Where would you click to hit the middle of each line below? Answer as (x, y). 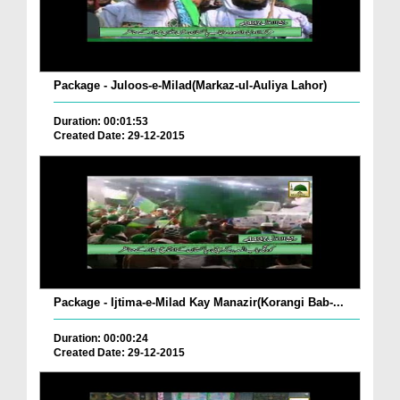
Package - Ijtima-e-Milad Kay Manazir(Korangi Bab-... (199, 302)
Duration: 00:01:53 (101, 122)
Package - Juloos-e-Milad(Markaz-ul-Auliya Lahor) (190, 86)
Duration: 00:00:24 (101, 338)
